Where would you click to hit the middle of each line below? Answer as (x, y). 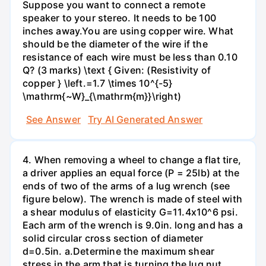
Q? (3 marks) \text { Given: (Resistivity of (117, 70)
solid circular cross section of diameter (113, 238)
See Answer (53, 120)
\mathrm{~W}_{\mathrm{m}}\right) (102, 96)
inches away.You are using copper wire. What (128, 31)
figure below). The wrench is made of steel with (132, 199)
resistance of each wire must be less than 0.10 (130, 57)
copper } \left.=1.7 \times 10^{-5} (98, 83)
